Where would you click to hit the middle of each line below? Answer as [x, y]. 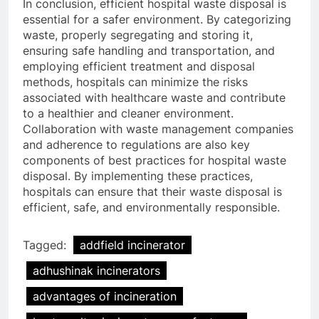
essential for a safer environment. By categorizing [157, 20]
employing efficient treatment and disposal [139, 67]
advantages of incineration [105, 297]
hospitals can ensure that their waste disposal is [152, 192]
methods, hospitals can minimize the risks [135, 82]
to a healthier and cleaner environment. [128, 114]
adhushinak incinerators [96, 271]
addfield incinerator [132, 245]
